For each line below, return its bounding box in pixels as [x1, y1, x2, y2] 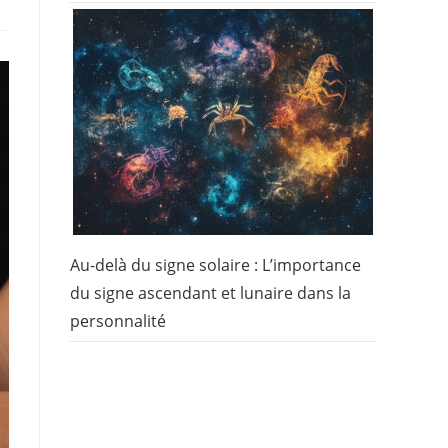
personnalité [70, 309, 166, 332]
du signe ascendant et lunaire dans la [70, 281, 351, 304]
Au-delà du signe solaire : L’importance [70, 253, 361, 276]
